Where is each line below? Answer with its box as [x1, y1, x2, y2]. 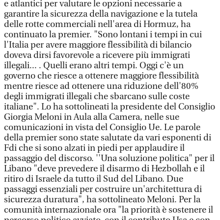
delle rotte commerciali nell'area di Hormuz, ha [4, 19, 191, 29]
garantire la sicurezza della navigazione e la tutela [4, 9, 197, 19]
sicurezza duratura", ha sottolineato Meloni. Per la [4, 194, 200, 205]
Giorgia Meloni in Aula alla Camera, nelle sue [4, 112, 179, 122]
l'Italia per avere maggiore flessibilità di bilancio [4, 40, 192, 50]
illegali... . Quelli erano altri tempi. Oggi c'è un [4, 60, 184, 71]
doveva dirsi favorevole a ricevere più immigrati [4, 50, 190, 60]
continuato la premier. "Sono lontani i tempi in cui [4, 29, 202, 40]
